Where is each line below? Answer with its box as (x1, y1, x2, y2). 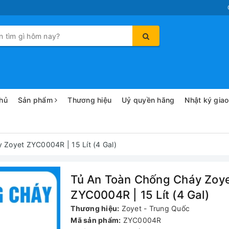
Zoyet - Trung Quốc (121, 204, 190, 213)
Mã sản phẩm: (71, 216, 121, 224)
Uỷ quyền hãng (122, 96, 175, 104)
